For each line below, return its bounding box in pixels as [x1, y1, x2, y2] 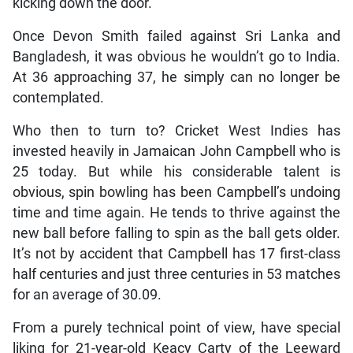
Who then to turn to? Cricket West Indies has [12, 123, 341, 139]
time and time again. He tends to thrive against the [12, 205, 341, 221]
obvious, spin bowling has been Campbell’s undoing [12, 184, 341, 201]
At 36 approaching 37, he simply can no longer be [12, 69, 341, 86]
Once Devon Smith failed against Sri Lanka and [12, 28, 341, 45]
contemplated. [12, 90, 104, 106]
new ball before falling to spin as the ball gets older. [12, 225, 341, 242]
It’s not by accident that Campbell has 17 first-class [12, 246, 341, 262]
